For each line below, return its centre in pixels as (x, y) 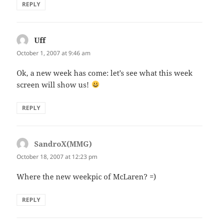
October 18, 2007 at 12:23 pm (57, 156)
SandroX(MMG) (63, 143)
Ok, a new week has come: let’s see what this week (105, 73)
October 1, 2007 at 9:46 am (54, 53)
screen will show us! (54, 84)
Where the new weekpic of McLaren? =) (87, 177)
